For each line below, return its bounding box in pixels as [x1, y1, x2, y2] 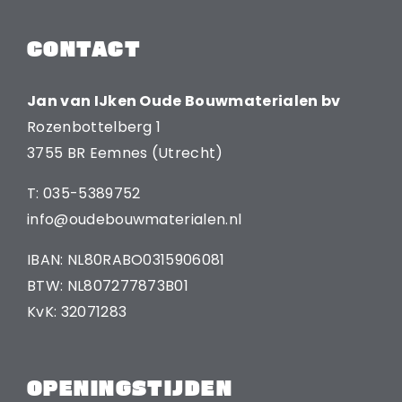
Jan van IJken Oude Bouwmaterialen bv [27, 90, 341, 111]
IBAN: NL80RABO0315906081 [27, 249, 225, 270]
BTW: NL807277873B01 [27, 275, 189, 296]
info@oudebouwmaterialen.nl [27, 208, 242, 230]
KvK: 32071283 [27, 301, 127, 322]
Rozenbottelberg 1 [27, 116, 162, 137]
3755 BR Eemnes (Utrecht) [27, 142, 223, 163]
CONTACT [27, 33, 142, 63]
